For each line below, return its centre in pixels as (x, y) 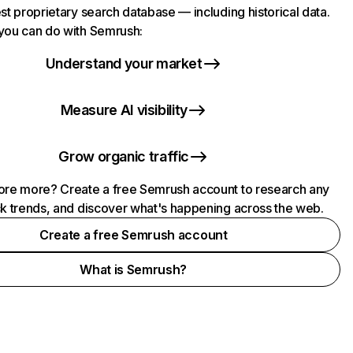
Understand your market (124, 63)
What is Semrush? (134, 269)
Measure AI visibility (124, 110)
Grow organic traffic (124, 156)
